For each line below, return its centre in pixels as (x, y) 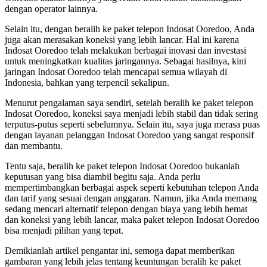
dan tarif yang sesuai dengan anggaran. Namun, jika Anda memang (131, 198)
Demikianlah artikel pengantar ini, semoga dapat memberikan (120, 250)
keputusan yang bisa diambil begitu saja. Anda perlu (103, 176)
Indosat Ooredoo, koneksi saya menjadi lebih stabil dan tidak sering (131, 113)
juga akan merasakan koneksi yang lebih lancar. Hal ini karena (122, 39)
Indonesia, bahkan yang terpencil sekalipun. (87, 82)
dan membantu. (34, 145)
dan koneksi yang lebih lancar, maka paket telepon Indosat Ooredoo (132, 219)
